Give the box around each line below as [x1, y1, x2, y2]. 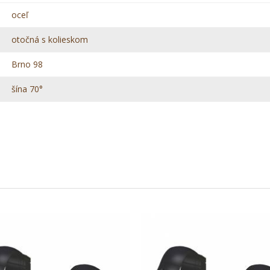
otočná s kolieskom [11, 34, 89, 46]
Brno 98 [11, 58, 43, 71]
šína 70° [11, 83, 43, 95]
